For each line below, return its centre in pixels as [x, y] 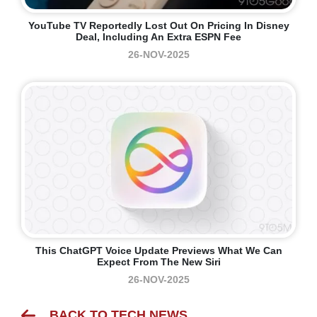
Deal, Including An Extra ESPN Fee [158, 37]
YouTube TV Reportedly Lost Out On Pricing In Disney [158, 26]
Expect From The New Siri [158, 262]
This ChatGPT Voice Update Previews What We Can [158, 251]
